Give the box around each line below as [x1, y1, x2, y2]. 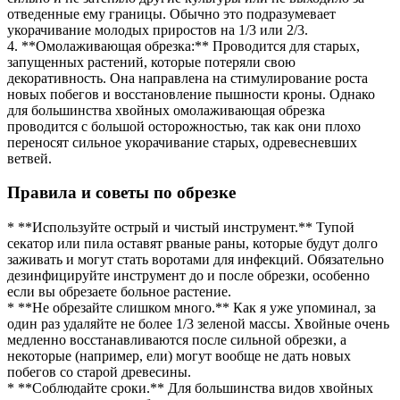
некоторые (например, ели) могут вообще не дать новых [7, 348, 351, 364]
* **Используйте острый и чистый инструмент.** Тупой [7, 220, 354, 236]
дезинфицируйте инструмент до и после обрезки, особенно [7, 268, 370, 284]
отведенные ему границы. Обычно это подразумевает [7, 5, 336, 21]
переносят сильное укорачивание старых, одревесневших [7, 134, 357, 150]
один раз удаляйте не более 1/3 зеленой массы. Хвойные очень [7, 316, 389, 332]
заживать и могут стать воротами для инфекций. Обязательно [7, 252, 384, 268]
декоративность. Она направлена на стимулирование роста [7, 70, 368, 86]
